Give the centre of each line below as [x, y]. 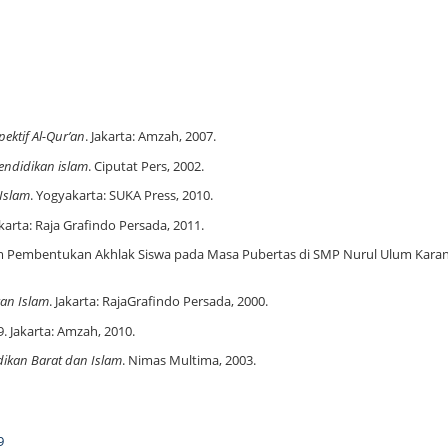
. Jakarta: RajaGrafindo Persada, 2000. [158, 301]
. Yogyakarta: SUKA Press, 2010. [121, 196]
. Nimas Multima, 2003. [189, 361]
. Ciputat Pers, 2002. [146, 166]
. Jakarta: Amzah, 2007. [150, 137]
